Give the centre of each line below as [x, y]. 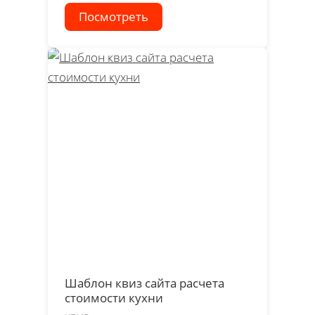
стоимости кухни [114, 297]
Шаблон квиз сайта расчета [144, 283]
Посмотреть [114, 16]
